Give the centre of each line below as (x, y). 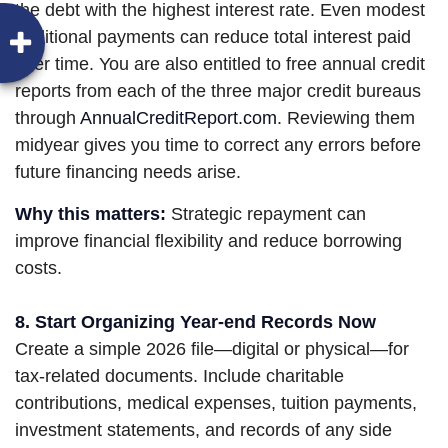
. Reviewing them (346, 118)
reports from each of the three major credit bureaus (218, 91)
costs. (38, 268)
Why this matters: (90, 214)
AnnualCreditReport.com (178, 118)
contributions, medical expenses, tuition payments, (216, 403)
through (47, 118)
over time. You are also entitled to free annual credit (220, 64)
